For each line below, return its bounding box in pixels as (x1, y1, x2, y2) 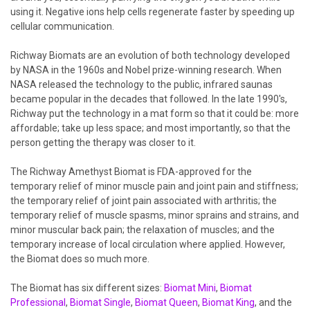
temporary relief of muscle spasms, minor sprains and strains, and (10, 210, 299, 221)
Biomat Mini (164, 282, 216, 293)
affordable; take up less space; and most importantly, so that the (10, 122, 291, 134)
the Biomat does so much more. (10, 253, 149, 264)
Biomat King (202, 297, 255, 308)
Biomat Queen (135, 297, 198, 308)
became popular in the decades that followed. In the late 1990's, (10, 93, 287, 104)
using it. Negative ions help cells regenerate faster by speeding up (10, 6, 295, 17)
